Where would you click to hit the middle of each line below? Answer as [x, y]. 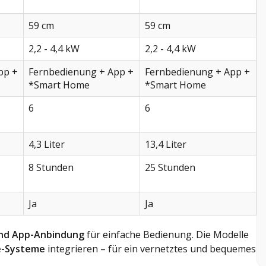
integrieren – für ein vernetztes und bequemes [151, 248]
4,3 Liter [47, 144]
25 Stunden [170, 167]
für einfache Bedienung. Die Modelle [167, 234]
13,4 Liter [166, 144]
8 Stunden [51, 167]
